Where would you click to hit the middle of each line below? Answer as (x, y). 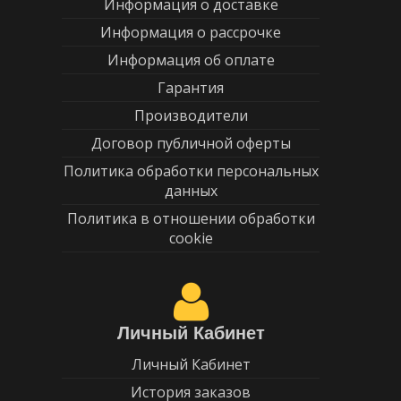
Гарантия (191, 88)
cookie (191, 239)
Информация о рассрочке (191, 33)
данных (191, 191)
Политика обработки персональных (191, 171)
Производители (191, 116)
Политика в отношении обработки (191, 219)
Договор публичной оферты (191, 144)
